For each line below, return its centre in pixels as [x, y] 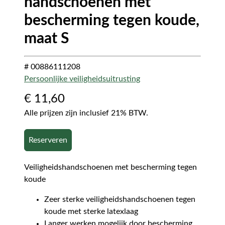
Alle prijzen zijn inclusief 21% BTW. [86, 113]
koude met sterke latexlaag [91, 211]
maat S [46, 38]
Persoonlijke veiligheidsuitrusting [82, 79]
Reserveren [48, 140]
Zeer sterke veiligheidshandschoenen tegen [120, 199]
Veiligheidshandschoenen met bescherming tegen [110, 167]
